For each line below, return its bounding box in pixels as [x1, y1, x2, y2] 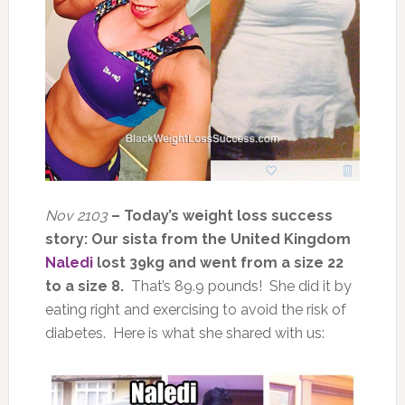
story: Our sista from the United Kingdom [44, 231, 351, 249]
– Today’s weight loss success [107, 207, 333, 225]
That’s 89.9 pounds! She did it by [130, 278, 352, 296]
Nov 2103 [44, 207, 108, 225]
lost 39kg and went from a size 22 [92, 254, 344, 272]
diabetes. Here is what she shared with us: [44, 325, 325, 343]
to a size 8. [44, 278, 131, 296]
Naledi [44, 254, 93, 272]
